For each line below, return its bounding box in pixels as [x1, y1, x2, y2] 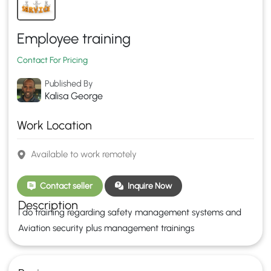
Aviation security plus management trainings [18, 222, 194, 233]
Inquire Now [128, 180, 172, 191]
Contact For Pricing [17, 54, 88, 65]
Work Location [17, 117, 92, 132]
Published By [45, 77, 93, 89]
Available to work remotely [31, 148, 137, 160]
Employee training [17, 29, 131, 47]
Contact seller [40, 180, 93, 191]
